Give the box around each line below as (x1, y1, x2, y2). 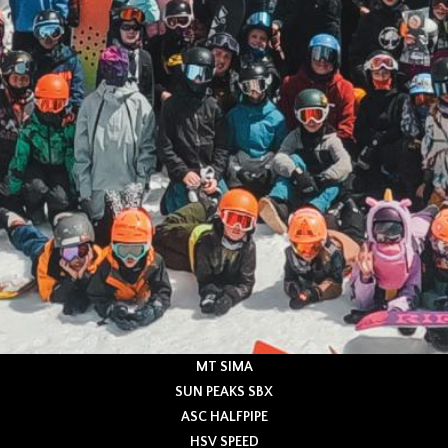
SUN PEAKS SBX (175, 383, 273, 400)
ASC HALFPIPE (180, 408, 268, 425)
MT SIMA (195, 358, 253, 375)
